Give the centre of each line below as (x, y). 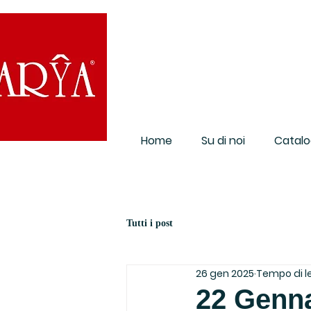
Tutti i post (150, 223)
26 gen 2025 (225, 273)
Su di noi (223, 141)
